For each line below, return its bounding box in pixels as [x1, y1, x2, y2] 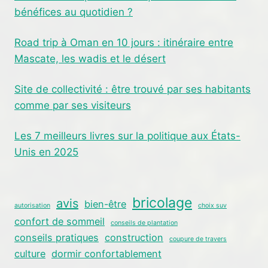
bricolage [132, 194, 192, 212]
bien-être [84, 198, 126, 211]
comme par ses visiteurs [14, 99, 131, 111]
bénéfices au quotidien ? [14, 5, 133, 18]
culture [14, 248, 45, 260]
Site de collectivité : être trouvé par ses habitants [14, 83, 251, 95]
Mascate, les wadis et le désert [14, 52, 166, 65]
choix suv [198, 202, 227, 210]
